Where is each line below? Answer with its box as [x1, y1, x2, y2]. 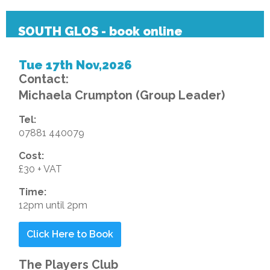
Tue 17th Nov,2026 [18, 58, 132, 73]
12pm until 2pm [18, 199, 87, 212]
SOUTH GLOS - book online [18, 24, 183, 39]
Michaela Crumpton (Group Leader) [18, 89, 225, 103]
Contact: [18, 72, 69, 87]
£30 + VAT [18, 163, 62, 175]
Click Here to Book [26, 228, 113, 240]
